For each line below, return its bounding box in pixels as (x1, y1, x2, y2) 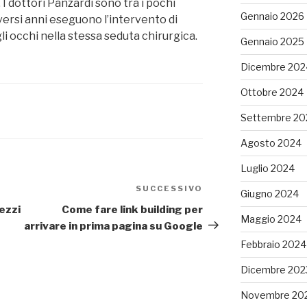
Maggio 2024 (240, 213, 302, 225)
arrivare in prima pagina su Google (24, 219, 204, 232)
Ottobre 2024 (240, 86, 304, 99)
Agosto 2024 (240, 137, 302, 149)
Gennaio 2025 (240, 36, 304, 48)
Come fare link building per (62, 203, 204, 216)
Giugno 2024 (240, 188, 299, 200)
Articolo (202, 183, 249, 197)
